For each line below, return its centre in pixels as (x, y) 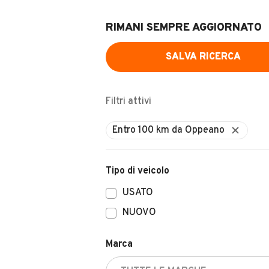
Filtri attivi (128, 101)
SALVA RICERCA (203, 57)
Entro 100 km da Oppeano (168, 130)
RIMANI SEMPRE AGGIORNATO (184, 28)
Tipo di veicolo (138, 171)
